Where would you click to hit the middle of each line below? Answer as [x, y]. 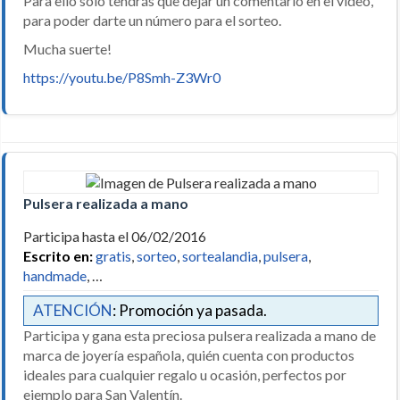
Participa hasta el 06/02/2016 [116, 236]
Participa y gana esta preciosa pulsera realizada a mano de [200, 335]
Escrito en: [59, 255]
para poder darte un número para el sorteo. [152, 20]
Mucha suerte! [67, 48]
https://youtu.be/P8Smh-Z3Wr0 [122, 77]
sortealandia [220, 255]
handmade [55, 275]
